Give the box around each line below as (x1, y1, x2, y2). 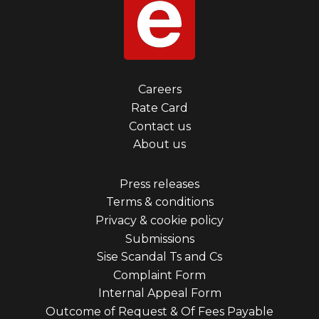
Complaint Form (113, 268, 206, 282)
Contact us (128, 119, 191, 133)
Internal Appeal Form (98, 286, 221, 300)
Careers (137, 83, 182, 97)
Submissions (125, 231, 194, 246)
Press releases (120, 177, 199, 191)
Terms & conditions (105, 195, 214, 209)
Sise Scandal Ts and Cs (97, 250, 222, 264)
